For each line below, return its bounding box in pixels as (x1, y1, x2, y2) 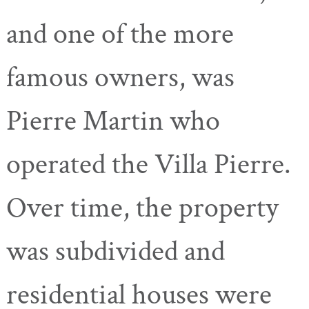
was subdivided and (6, 232, 225, 270)
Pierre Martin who (6, 101, 220, 140)
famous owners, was (6, 58, 235, 97)
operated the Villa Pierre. (6, 145, 291, 183)
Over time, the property (6, 188, 279, 227)
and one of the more (6, 14, 234, 53)
